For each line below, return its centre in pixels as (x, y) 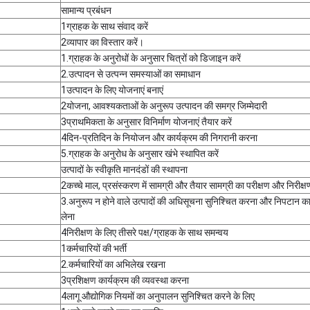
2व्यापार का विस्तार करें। (102, 42)
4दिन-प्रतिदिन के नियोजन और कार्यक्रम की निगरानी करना (159, 138)
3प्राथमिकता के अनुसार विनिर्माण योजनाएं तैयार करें (146, 122)
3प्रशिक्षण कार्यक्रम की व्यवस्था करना (125, 280)
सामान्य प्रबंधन (86, 10)
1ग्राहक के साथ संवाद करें (104, 26)
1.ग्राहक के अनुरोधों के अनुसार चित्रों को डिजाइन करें (151, 58)
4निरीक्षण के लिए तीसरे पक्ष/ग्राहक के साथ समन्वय (145, 232)
